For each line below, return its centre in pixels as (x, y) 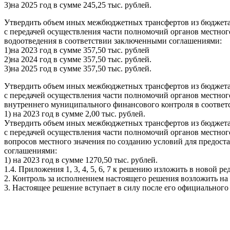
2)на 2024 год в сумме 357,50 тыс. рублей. (78, 60)
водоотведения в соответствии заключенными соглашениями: (113, 41)
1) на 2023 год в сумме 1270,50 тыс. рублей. (81, 160)
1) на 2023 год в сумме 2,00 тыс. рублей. (75, 114)
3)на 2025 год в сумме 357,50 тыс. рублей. (78, 69)
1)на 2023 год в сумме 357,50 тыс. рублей (77, 50)
